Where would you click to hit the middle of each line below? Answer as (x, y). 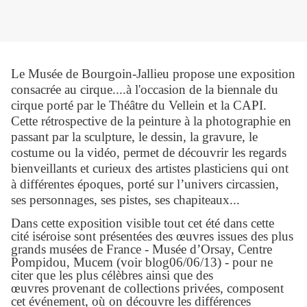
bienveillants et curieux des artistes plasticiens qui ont (150, 169)
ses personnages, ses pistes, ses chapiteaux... (125, 200)
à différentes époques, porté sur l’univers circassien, (145, 184)
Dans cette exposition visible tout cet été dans (131, 223)
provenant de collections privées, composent (166, 288)
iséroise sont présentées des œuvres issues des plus (161, 236)
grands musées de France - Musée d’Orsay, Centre (142, 249)
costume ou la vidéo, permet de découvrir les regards (149, 153)
